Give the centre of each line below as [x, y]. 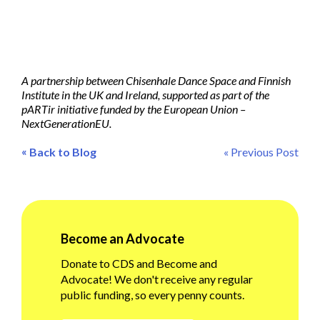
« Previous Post [261, 152]
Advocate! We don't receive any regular [157, 279]
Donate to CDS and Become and [139, 264]
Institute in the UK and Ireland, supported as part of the [145, 95]
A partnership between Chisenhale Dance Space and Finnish [156, 81]
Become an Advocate [122, 239]
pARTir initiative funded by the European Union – [134, 109]
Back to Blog [63, 152]
